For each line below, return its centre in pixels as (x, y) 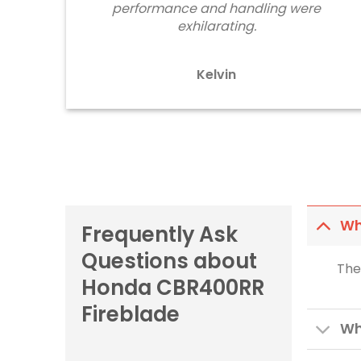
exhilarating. (216, 27)
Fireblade (130, 314)
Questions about (169, 261)
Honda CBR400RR (172, 287)
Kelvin (217, 74)
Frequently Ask (159, 234)
